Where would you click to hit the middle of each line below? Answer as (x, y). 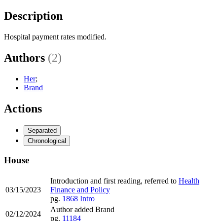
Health (189, 181)
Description (33, 16)
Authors (26, 57)
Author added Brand (82, 209)
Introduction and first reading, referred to (114, 181)
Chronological (47, 141)
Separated (42, 130)
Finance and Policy (80, 189)
